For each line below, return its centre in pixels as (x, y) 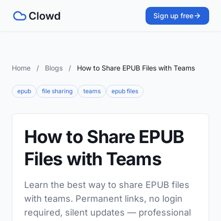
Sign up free (173, 16)
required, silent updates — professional (108, 212)
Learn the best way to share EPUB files (107, 185)
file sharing (57, 91)
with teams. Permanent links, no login (103, 199)
